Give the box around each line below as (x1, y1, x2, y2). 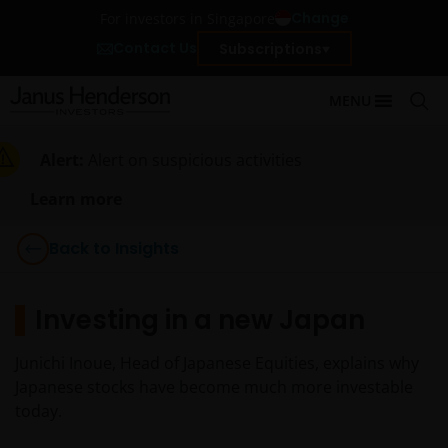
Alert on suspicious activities (87, 148, 302, 171)
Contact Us (112, 38, 197, 58)
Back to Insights (49, 237, 179, 260)
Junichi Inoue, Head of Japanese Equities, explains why (15, 352, 419, 374)
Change (290, 8, 349, 28)
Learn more (30, 188, 122, 210)
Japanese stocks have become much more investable (15, 376, 413, 398)
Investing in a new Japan (35, 302, 365, 338)
